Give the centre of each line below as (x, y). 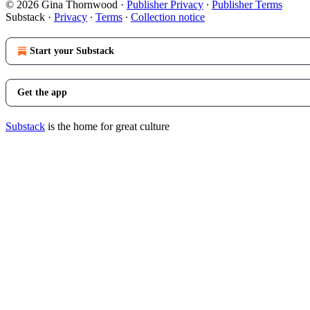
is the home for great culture (107, 126)
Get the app (42, 92)
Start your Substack (72, 51)
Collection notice (168, 17)
